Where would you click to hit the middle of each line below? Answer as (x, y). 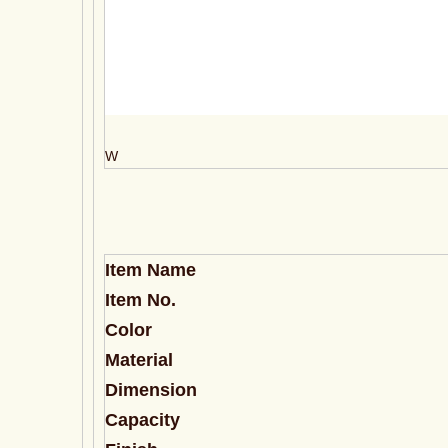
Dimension (151, 390)
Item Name (150, 270)
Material (139, 360)
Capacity (142, 420)
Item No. (140, 300)
